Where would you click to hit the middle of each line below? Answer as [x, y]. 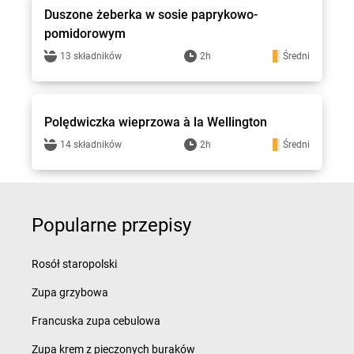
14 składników [91, 145]
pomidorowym [85, 34]
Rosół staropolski [74, 264]
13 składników [91, 56]
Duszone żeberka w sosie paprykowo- [151, 15]
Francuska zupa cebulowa [96, 321]
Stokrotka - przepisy [135, 84]
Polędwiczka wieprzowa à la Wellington [156, 122]
